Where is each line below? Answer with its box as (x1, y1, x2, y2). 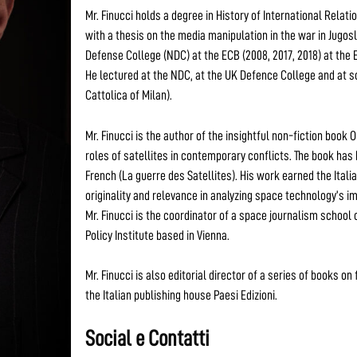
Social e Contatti (85, 327, 210, 350)
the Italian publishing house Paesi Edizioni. (85, 288, 278, 303)
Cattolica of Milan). (85, 88, 173, 103)
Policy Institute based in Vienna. (85, 228, 230, 242)
